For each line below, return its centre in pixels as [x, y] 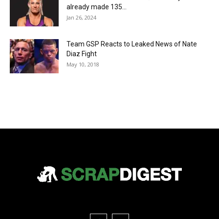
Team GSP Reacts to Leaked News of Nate [132, 44]
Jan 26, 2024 [81, 17]
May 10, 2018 [83, 64]
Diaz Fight [82, 54]
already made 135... [97, 7]
